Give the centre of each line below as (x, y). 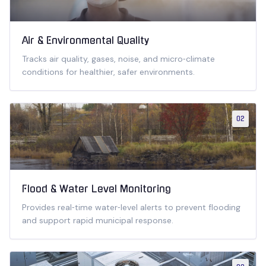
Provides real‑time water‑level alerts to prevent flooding (131, 207)
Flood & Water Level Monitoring (96, 189)
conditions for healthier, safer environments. (108, 72)
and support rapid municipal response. (98, 220)
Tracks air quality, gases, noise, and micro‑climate (118, 59)
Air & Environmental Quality (85, 40)
